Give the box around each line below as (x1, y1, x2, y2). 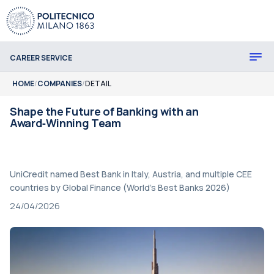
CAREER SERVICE (10, 52, 72, 63)
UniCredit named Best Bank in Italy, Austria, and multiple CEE (10, 168, 252, 180)
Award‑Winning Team (10, 116, 121, 130)
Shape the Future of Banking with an (10, 104, 199, 119)
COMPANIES (37, 78, 82, 89)
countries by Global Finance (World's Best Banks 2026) (10, 182, 230, 193)
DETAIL (85, 78, 111, 89)
